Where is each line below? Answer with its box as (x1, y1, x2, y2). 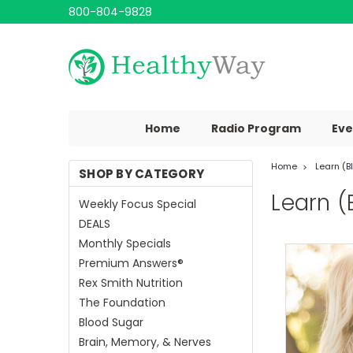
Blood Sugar (79, 314, 143, 330)
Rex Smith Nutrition (79, 275, 183, 291)
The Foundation (79, 295, 165, 310)
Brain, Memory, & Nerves (79, 334, 211, 350)
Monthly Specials (79, 236, 171, 251)
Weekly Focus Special (79, 196, 196, 212)
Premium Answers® (79, 255, 184, 271)
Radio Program (210, 121, 301, 136)
